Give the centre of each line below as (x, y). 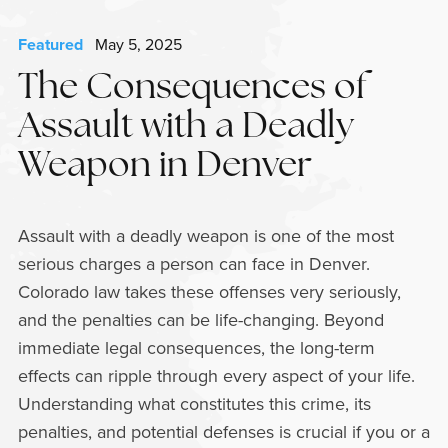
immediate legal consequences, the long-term (196, 347)
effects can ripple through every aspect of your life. (216, 375)
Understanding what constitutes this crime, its (194, 403)
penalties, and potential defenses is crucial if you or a (223, 431)
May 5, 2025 (132, 44)
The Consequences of (192, 89)
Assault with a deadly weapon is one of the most (205, 235)
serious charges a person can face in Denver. (193, 263)
